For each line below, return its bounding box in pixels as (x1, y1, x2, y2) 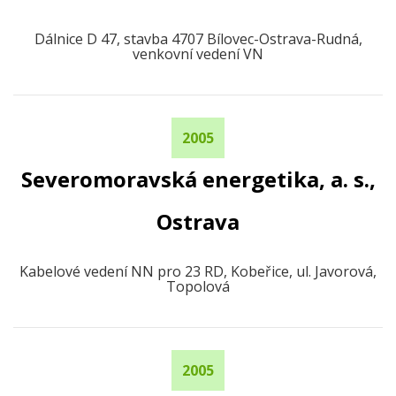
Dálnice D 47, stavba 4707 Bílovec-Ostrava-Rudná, (34, 29, 362, 49)
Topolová (166, 277, 230, 296)
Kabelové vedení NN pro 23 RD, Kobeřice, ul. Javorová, (19, 262, 377, 281)
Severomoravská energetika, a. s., (20, 164, 376, 194)
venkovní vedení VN (133, 44, 263, 64)
